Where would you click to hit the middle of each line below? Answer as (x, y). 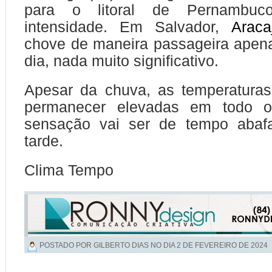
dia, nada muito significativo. (121, 61)
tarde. (44, 141)
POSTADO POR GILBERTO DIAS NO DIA (108, 245)
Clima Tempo (71, 170)
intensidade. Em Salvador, (128, 27)
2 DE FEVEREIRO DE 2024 (222, 245)
